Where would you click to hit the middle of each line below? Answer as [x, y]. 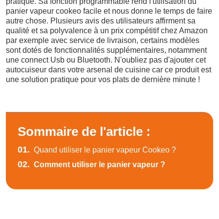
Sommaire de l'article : [84, 131]
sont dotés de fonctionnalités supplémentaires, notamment [106, 50]
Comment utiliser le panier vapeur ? [98, 164]
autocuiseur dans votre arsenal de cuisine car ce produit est [109, 70]
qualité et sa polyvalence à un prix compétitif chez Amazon [107, 31]
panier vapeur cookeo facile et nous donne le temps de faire [109, 11]
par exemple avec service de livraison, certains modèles [103, 40]
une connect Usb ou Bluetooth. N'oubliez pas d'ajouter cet [106, 60]
